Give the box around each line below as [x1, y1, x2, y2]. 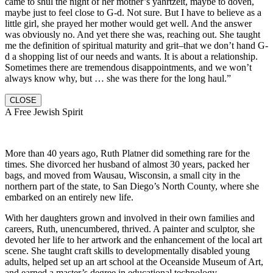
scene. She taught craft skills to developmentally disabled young [5, 245, 250, 256]
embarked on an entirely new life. [5, 191, 133, 202]
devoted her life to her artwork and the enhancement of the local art [5, 234, 262, 245]
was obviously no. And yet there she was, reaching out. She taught [5, 29, 260, 40]
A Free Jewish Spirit [5, 106, 83, 117]
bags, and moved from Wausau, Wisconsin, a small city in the [5, 169, 240, 180]
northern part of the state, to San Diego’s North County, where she [5, 180, 259, 191]
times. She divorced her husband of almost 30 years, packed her [5, 158, 249, 169]
